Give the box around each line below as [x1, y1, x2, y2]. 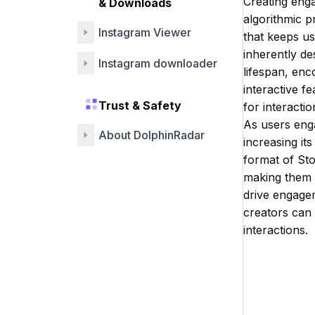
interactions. [243, 223, 308, 237]
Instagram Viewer [98, 25, 191, 39]
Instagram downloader [98, 56, 217, 70]
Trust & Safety [98, 98, 181, 112]
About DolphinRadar [98, 128, 205, 142]
